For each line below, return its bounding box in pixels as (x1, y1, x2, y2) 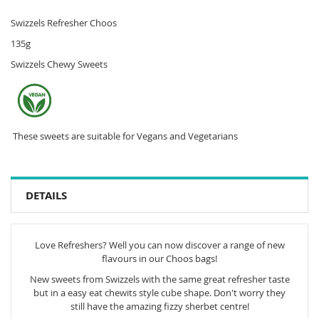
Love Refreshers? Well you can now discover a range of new (34, 238, 285, 251)
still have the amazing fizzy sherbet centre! (70, 299, 249, 313)
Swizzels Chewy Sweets (11, 57, 108, 70)
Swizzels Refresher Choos (11, 16, 117, 29)
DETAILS (26, 187, 67, 203)
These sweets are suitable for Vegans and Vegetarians (11, 129, 238, 142)
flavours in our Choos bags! (102, 251, 217, 265)
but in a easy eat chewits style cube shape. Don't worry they (33, 286, 286, 299)
